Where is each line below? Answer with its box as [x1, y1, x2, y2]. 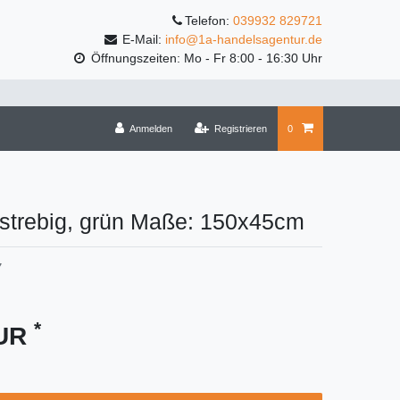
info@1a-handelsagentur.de [165, 32, 322, 47]
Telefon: [185, 13, 233, 29]
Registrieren [214, 123, 268, 135]
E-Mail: [119, 32, 165, 47]
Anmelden [129, 123, 172, 135]
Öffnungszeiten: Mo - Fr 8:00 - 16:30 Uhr [87, 51, 322, 66]
